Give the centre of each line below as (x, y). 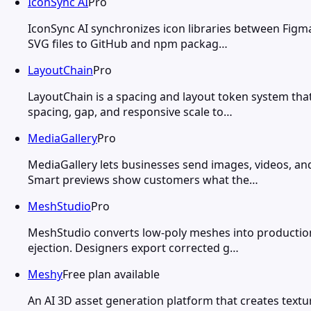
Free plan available (111, 274)
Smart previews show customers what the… (143, 179)
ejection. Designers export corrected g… (133, 247)
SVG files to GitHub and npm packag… (128, 43)
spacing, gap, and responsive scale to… (130, 111)
